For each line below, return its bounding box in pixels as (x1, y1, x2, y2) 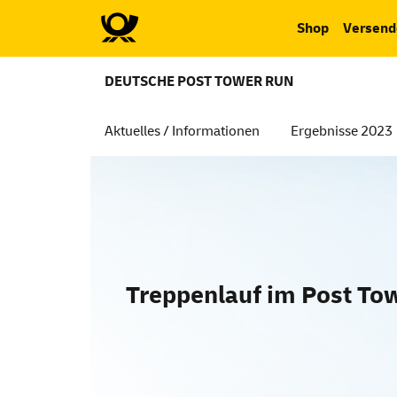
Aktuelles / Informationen (105, 122, 260, 140)
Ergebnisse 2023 (291, 122, 393, 140)
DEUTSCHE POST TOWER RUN (105, 73, 293, 90)
